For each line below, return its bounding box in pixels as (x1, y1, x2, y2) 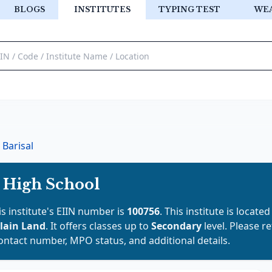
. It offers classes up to (46, 219, 151, 233)
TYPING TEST (158, 5, 220, 14)
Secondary (151, 219, 204, 233)
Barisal (2, 139, 33, 152)
